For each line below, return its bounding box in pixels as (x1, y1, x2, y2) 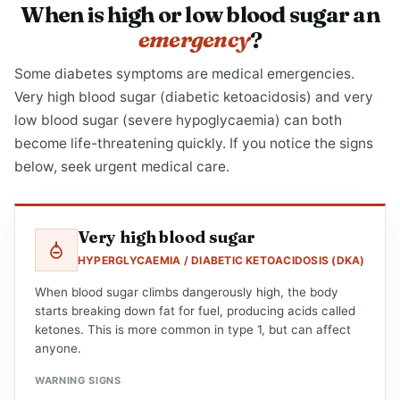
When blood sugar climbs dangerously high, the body (35, 285, 338, 299)
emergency (137, 26, 250, 53)
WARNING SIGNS (35, 374, 121, 387)
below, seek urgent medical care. (14, 158, 229, 175)
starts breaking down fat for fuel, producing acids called (35, 304, 355, 318)
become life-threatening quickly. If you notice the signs (14, 135, 373, 152)
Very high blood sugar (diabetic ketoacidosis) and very (14, 88, 373, 105)
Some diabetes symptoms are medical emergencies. (14, 65, 354, 82)
